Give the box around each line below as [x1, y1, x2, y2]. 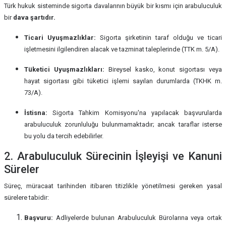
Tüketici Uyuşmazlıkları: [24, 66, 104, 74]
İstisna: [24, 109, 47, 117]
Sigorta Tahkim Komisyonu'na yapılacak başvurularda [47, 109, 222, 117]
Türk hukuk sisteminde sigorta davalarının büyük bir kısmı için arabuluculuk [4, 2, 222, 10]
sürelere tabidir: [4, 194, 49, 202]
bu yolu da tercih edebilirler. [24, 132, 103, 140]
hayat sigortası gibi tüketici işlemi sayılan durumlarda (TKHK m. [24, 77, 222, 85]
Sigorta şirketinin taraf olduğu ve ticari [96, 34, 222, 42]
